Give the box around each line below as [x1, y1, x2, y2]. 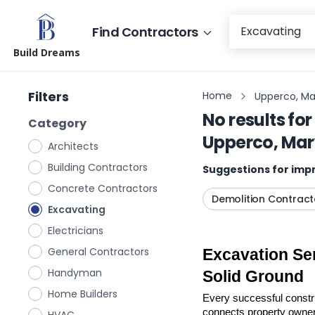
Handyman [48, 266, 102, 280]
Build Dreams [13, 46, 80, 59]
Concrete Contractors [48, 181, 157, 195]
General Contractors [48, 245, 149, 259]
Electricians [48, 224, 103, 238]
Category [28, 115, 86, 131]
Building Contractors [48, 160, 148, 174]
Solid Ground [202, 267, 304, 285]
